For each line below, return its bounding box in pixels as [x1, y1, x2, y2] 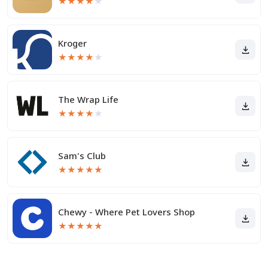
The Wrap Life [58, 93, 118, 105]
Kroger [58, 37, 87, 49]
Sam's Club [58, 150, 106, 162]
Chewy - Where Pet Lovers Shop [58, 206, 195, 218]
